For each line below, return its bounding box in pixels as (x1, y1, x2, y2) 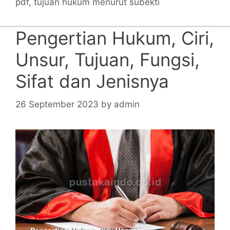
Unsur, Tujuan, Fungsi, (15, 49, 200, 71)
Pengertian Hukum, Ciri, (15, 27, 214, 49)
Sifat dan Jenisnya (15, 70, 169, 92)
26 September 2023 (15, 99, 99, 109)
